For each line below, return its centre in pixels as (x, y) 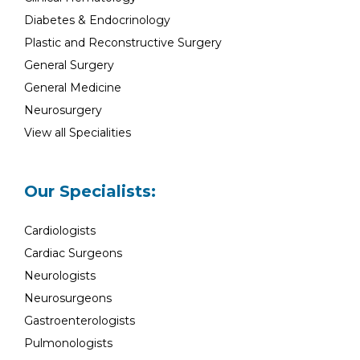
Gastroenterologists (80, 321)
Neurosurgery (63, 110)
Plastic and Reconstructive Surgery (123, 43)
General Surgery (69, 65)
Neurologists (60, 276)
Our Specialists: (90, 191)
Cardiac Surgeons (73, 253)
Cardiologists (60, 231)
